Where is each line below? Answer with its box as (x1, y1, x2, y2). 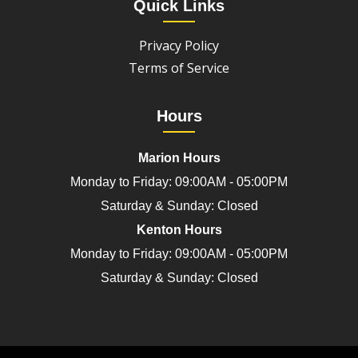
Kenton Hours (136, 223, 222, 237)
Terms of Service (129, 59, 229, 78)
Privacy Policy (139, 37, 219, 55)
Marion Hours (137, 151, 221, 165)
